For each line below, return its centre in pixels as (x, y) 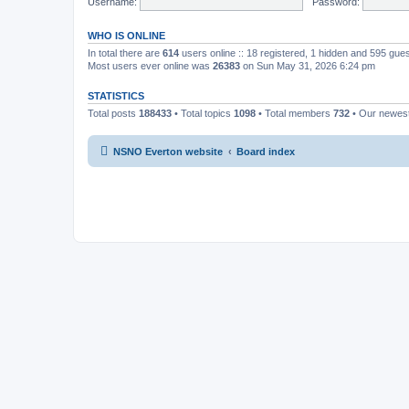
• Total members (294, 113)
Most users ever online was (150, 66)
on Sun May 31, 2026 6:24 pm (308, 66)
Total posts (113, 113)
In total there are (125, 53)
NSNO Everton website (168, 151)
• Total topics (203, 113)
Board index (266, 151)
